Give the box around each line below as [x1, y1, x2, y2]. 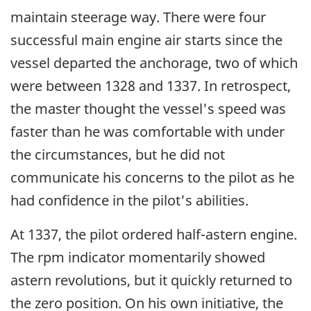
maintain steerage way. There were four [10, 8, 266, 27]
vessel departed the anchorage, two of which [10, 53, 298, 73]
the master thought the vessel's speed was [10, 99, 286, 119]
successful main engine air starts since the [10, 31, 283, 50]
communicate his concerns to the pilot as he [10, 168, 294, 187]
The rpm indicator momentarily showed [10, 248, 265, 267]
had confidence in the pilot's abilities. [10, 191, 249, 210]
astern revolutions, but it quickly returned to [10, 271, 292, 290]
